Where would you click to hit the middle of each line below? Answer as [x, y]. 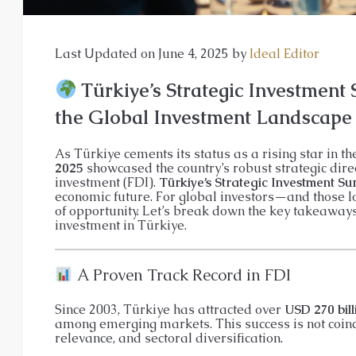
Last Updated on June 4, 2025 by [152, 53]
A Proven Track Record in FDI [182, 275]
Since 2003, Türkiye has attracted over [170, 309]
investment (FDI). [107, 182]
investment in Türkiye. [121, 225]
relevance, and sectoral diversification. [169, 338]
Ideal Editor [284, 53]
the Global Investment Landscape [203, 117]
